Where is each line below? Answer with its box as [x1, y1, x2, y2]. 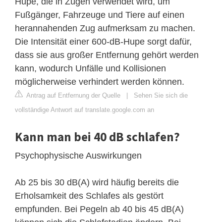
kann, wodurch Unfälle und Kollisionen [15, 63, 166, 73]
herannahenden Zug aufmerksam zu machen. [15, 23, 195, 33]
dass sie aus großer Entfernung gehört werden [15, 50, 199, 60]
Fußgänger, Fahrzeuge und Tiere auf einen [15, 9, 184, 20]
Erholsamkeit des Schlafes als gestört [15, 190, 164, 201]
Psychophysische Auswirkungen [15, 150, 142, 161]
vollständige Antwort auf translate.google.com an [15, 106, 154, 113]
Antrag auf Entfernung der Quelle [25, 91, 120, 99]
